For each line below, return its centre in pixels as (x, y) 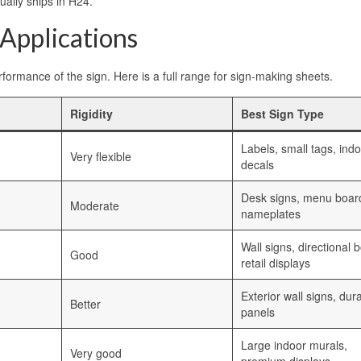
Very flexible (101, 157)
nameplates (271, 214)
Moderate (95, 206)
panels (258, 312)
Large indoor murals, (294, 345)
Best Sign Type (282, 114)
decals (257, 165)
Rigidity (91, 114)
